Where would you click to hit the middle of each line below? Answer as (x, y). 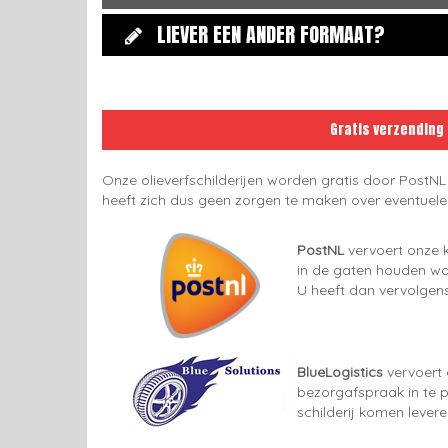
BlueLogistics (340, 372)
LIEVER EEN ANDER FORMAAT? (271, 34)
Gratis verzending (387, 129)
